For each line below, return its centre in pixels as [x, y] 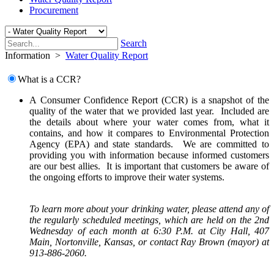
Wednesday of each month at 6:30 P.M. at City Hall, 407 [149, 231]
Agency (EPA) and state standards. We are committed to [149, 144]
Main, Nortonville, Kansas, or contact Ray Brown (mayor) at [149, 242]
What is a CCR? [49, 79]
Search [134, 43]
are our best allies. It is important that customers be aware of [149, 166]
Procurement [54, 10]
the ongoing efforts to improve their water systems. [128, 177]
